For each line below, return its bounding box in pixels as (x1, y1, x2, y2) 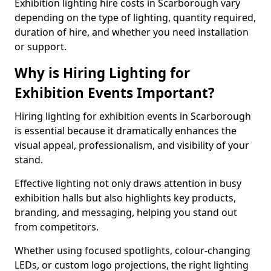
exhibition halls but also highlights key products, (15, 191, 236, 204)
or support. (15, 40, 67, 53)
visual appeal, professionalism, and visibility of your (15, 139, 249, 152)
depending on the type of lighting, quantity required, (15, 11, 256, 24)
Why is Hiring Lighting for (15, 64, 190, 82)
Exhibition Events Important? (15, 83, 215, 102)
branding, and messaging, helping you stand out (15, 206, 237, 219)
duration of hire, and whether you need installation (15, 25, 249, 39)
